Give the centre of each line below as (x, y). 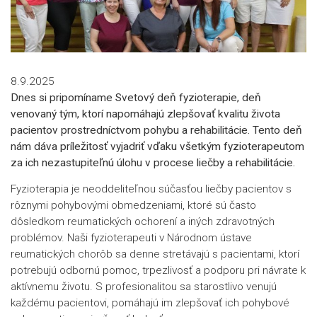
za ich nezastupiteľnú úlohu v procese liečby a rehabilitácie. (153, 162)
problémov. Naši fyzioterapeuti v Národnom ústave (131, 237)
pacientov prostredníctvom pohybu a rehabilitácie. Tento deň (156, 130)
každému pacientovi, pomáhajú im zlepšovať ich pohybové (150, 302)
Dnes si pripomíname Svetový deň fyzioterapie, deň (136, 97)
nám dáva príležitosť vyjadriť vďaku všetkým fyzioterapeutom (157, 146)
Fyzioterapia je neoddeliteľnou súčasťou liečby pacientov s (151, 189)
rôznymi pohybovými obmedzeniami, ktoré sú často (133, 205)
